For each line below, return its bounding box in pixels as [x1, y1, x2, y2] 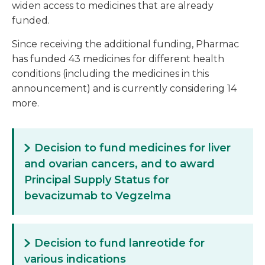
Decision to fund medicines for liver [34, 141, 231, 155]
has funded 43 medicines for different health [12, 53, 224, 65]
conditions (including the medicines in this [12, 68, 209, 80]
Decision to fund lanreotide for [34, 237, 205, 250]
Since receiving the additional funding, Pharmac [12, 38, 239, 50]
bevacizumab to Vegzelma [24, 189, 171, 203]
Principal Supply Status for [24, 173, 169, 187]
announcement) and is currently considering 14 [12, 83, 237, 95]
